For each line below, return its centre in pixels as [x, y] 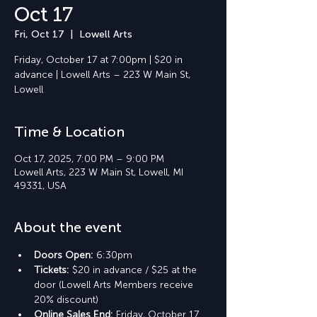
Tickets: [53, 270]
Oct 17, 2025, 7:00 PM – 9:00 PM [89, 159]
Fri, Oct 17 [39, 34]
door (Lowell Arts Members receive [115, 285]
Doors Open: [65, 255]
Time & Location [69, 132]
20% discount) [66, 300]
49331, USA [40, 186]
